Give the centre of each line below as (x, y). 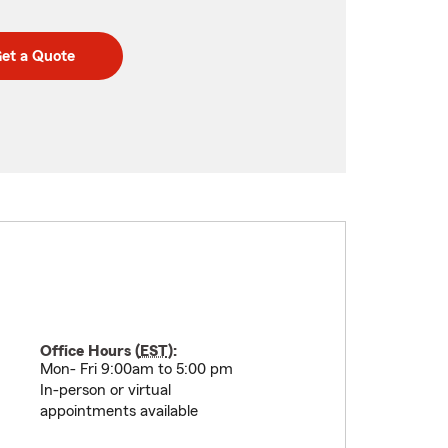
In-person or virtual (105, 390)
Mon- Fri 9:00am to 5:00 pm (136, 369)
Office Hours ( (89, 351)
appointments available (118, 411)
